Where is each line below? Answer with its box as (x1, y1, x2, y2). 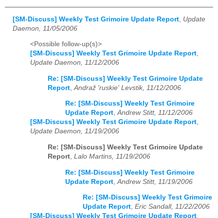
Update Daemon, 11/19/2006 (30, 127, 119, 135)
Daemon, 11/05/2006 (13, 24, 77, 32)
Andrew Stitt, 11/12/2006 (117, 109, 193, 117)
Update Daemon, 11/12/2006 (30, 59, 119, 67)
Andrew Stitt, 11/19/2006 (117, 178, 193, 185)
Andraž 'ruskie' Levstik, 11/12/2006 (74, 84, 181, 91)
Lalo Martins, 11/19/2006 (74, 153, 150, 161)
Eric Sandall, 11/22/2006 (135, 203, 210, 211)
